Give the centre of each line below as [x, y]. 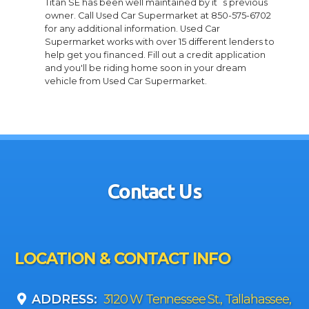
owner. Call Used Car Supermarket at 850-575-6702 [158, 16]
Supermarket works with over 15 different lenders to [160, 42]
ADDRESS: [65, 299]
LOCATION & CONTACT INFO [123, 259]
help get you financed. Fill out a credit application [155, 55]
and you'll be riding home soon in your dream [146, 68]
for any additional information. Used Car [132, 29]
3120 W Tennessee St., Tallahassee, [196, 299]
